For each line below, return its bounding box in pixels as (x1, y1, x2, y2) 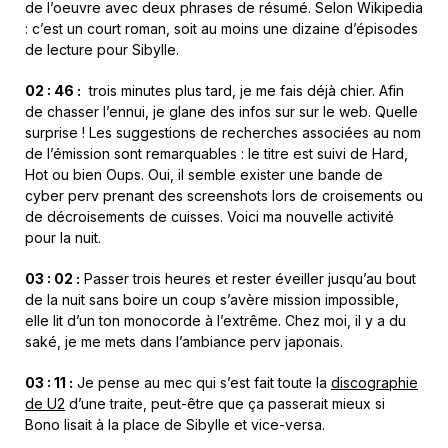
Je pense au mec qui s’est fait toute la (73, 373, 331, 391)
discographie (331, 373, 418, 391)
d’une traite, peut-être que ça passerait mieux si (65, 394, 385, 412)
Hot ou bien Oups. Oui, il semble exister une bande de (25, 165, 383, 183)
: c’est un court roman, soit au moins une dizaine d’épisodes (25, 19, 418, 37)
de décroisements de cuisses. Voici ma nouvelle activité (25, 207, 394, 225)
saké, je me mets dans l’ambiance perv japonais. (25, 332, 343, 350)
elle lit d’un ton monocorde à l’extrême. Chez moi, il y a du (25, 311, 406, 329)
